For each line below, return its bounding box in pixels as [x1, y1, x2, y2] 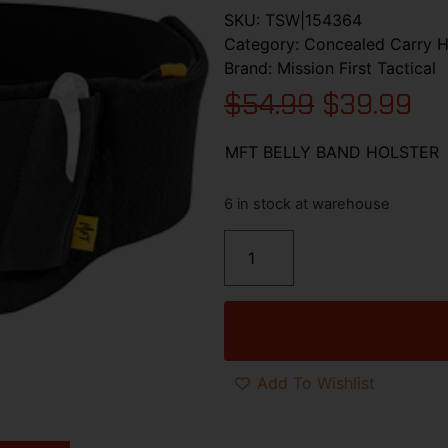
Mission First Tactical [277, 57, 436, 78]
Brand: [224, 57, 277, 78]
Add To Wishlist [257, 373, 375, 394]
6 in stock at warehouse [224, 195, 390, 214]
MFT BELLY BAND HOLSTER [225, 141, 439, 162]
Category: [224, 33, 304, 54]
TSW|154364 [265, 9, 362, 30]
